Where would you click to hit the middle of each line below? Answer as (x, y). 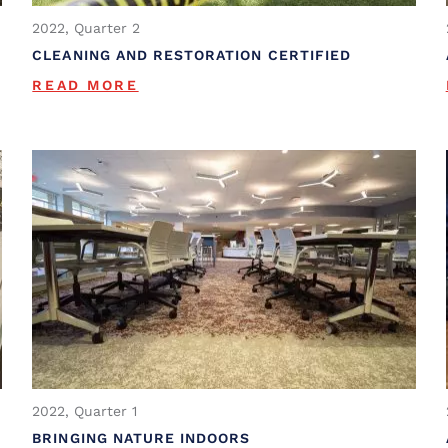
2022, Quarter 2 (86, 27)
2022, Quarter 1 (85, 411)
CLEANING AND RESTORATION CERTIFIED (192, 54)
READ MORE (85, 84)
